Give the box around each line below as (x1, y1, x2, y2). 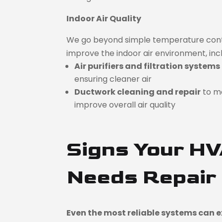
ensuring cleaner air (74, 73, 152, 85)
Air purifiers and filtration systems (74, 60, 221, 72)
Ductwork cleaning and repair (74, 86, 201, 98)
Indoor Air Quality (66, 12, 142, 24)
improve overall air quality (74, 99, 176, 111)
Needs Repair (66, 165, 217, 189)
